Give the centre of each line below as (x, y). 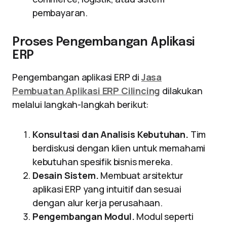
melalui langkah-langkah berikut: (81, 104)
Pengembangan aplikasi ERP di (77, 77)
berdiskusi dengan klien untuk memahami (119, 148)
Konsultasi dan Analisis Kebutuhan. (110, 134)
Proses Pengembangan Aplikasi (103, 42)
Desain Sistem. (66, 175)
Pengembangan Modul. (84, 216)
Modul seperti (164, 216)
